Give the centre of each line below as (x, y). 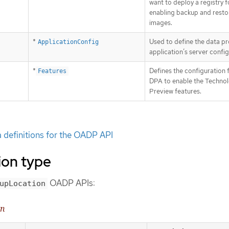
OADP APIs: (71, 183)
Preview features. (175, 91)
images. (161, 23)
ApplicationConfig (68, 42)
